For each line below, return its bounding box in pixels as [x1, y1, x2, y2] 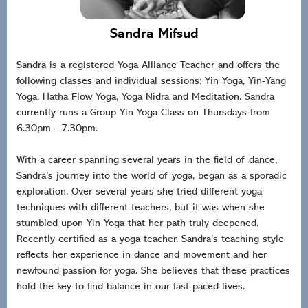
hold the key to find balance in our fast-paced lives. [16, 282, 245, 293]
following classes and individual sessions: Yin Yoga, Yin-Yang [16, 76, 286, 87]
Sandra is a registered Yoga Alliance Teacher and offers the [16, 60, 280, 71]
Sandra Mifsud [109, 27, 199, 42]
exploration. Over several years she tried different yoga [16, 187, 262, 198]
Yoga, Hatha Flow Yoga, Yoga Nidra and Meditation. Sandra [16, 92, 274, 103]
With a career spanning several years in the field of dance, [16, 155, 277, 166]
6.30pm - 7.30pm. [16, 124, 98, 135]
